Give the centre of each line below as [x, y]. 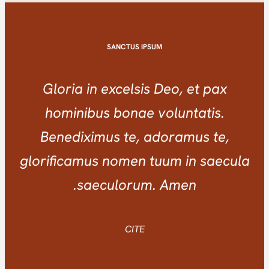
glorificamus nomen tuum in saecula [144, 160]
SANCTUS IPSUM [144, 47]
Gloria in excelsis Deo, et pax [144, 88]
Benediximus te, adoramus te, [144, 136]
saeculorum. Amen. [146, 184]
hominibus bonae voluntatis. [144, 112]
